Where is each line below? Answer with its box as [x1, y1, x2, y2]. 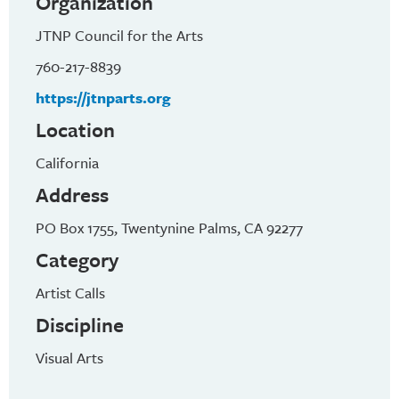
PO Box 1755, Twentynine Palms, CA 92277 [36, 216, 303, 240]
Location [36, 115, 115, 145]
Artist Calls [36, 281, 105, 305]
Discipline [36, 310, 124, 340]
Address [36, 180, 109, 210]
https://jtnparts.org [36, 86, 171, 110]
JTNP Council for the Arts [36, 24, 203, 47]
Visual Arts [36, 346, 103, 370]
